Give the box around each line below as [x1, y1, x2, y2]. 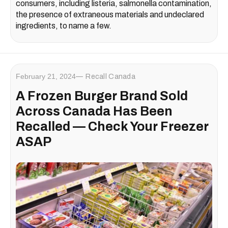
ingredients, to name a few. [16, 21, 111, 31]
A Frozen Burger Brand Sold [16, 89, 188, 103]
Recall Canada [85, 73, 135, 81]
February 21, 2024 [16, 72, 76, 81]
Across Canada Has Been [16, 104, 173, 119]
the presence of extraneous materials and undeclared [16, 10, 204, 19]
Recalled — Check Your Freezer [16, 120, 209, 134]
